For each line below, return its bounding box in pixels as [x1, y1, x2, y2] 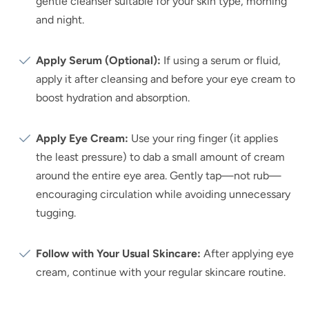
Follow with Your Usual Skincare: [36, 246, 201, 260]
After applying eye [201, 246, 294, 260]
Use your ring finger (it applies [128, 131, 278, 145]
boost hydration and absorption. [36, 90, 190, 104]
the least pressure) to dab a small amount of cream [36, 150, 285, 163]
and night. [36, 12, 84, 26]
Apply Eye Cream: [36, 131, 128, 145]
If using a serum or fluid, [161, 53, 281, 67]
